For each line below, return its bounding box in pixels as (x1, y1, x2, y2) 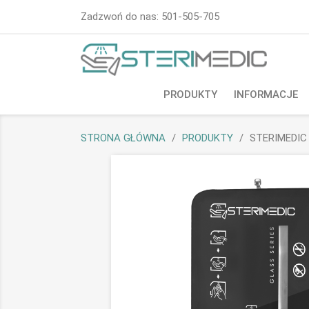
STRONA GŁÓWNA (81, 132, 166, 144)
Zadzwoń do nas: (81, 10, 161, 23)
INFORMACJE (234, 88, 298, 101)
